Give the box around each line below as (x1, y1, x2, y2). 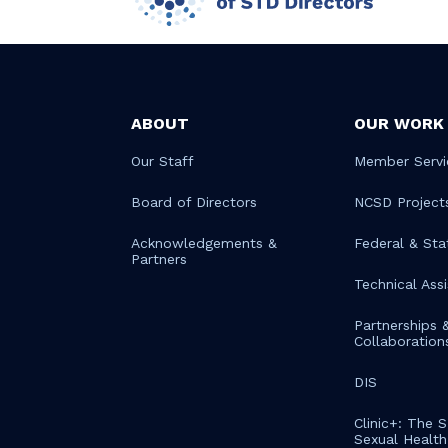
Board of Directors (130, 194, 257, 210)
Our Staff (130, 153, 194, 169)
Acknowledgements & (130, 235, 277, 251)
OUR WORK (353, 114, 444, 133)
